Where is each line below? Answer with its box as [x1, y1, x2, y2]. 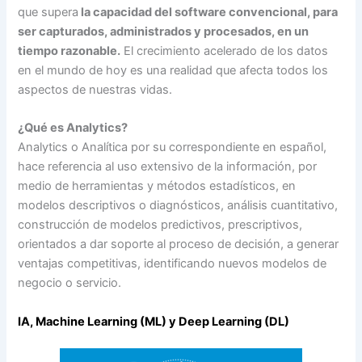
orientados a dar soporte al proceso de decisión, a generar [18, 237, 339, 252]
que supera [18, 4, 79, 19]
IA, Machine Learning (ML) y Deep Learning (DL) [18, 314, 290, 329]
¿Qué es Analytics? [18, 120, 128, 136]
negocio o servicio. [18, 276, 122, 291]
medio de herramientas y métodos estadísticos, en [18, 179, 297, 194]
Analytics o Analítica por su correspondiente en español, [18, 140, 327, 155]
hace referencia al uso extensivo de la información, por [18, 159, 318, 175]
